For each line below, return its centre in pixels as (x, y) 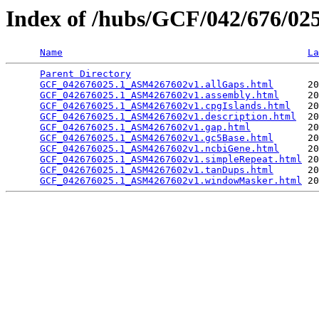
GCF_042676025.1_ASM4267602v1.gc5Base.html (157, 138)
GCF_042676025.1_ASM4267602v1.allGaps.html (157, 85)
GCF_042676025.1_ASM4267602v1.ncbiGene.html (159, 149)
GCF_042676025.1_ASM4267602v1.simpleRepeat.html (171, 159)
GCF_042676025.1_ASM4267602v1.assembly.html (159, 95)
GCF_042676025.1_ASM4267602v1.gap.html (145, 127)
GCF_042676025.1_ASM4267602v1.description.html (168, 117)
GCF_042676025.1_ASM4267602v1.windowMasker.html (171, 181)
